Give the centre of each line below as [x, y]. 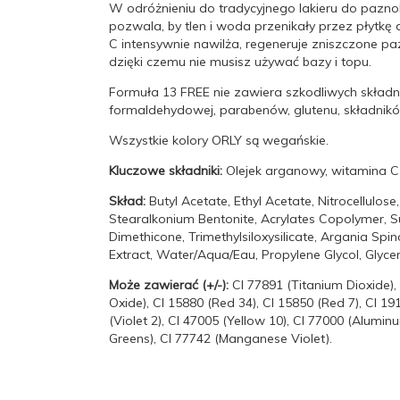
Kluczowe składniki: [167, 170]
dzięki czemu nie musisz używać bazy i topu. [240, 61]
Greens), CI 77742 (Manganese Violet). [221, 338]
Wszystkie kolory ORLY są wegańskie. [219, 140]
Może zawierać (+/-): [171, 284]
